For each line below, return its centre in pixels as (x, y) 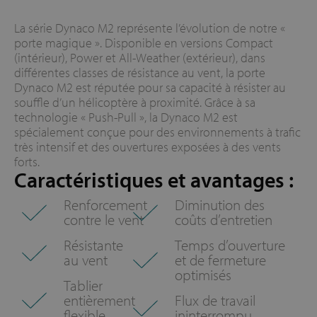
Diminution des (220, 205)
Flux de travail (215, 300)
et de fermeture (221, 260)
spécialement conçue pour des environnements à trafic (157, 132)
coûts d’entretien (224, 220)
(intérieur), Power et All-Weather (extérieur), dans (140, 58)
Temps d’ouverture (230, 245)
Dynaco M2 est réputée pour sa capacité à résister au (150, 88)
